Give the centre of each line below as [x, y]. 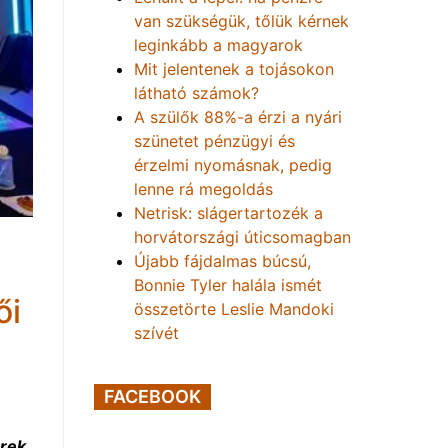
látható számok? [196, 93]
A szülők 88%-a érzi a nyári [238, 117]
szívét [156, 333]
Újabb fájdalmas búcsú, [222, 261]
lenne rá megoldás [203, 189]
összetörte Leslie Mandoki [234, 309]
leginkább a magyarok [218, 45]
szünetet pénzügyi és [214, 141]
